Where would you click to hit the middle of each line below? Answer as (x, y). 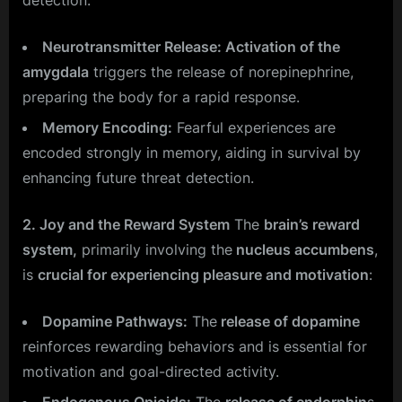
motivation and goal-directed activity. (151, 371)
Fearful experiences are (254, 127)
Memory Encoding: (107, 127)
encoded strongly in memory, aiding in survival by (192, 152)
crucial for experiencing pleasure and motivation (203, 274)
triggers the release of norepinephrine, (221, 71)
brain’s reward (312, 224)
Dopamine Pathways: (115, 321)
